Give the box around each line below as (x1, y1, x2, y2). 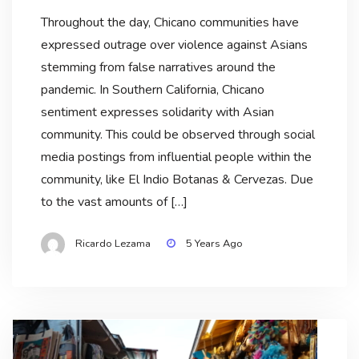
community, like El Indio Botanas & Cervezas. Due (40, 170, 313, 188)
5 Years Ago (185, 236, 243, 251)
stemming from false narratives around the (40, 58, 276, 76)
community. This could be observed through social (40, 125, 315, 143)
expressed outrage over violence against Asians (40, 35, 308, 54)
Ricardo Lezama (75, 236, 151, 251)
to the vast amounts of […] (40, 192, 188, 211)
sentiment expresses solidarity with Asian (40, 103, 274, 121)
